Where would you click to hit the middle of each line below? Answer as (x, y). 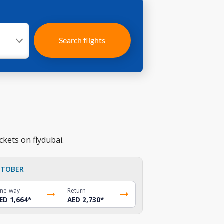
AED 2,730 (84, 200)
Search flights (82, 40)
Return (77, 190)
